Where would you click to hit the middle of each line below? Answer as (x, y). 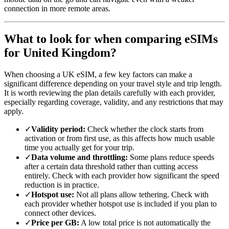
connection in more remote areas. (57, 8)
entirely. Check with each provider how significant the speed (122, 176)
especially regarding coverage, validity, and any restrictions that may (114, 102)
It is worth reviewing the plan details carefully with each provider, (110, 93)
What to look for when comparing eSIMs (111, 39)
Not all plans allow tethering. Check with (141, 195)
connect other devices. (60, 213)
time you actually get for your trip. (79, 148)
